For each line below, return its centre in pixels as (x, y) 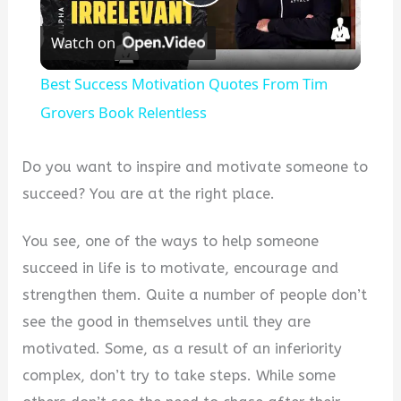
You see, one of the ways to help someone (171, 242)
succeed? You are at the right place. (149, 194)
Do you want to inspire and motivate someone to (196, 167)
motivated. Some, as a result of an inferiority (183, 349)
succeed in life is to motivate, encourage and (181, 269)
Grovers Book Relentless (123, 113)
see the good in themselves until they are (167, 322)
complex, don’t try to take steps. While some (179, 376)
